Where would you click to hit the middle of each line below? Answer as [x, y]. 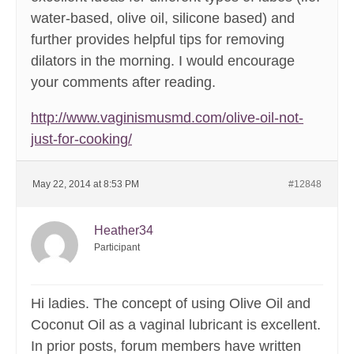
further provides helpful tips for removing [158, 40]
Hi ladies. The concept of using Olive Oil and [171, 304]
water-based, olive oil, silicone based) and [163, 19]
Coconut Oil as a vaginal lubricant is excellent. [176, 325]
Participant [117, 248]
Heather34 [124, 231]
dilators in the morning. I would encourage [163, 61]
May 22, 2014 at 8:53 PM [86, 185]
